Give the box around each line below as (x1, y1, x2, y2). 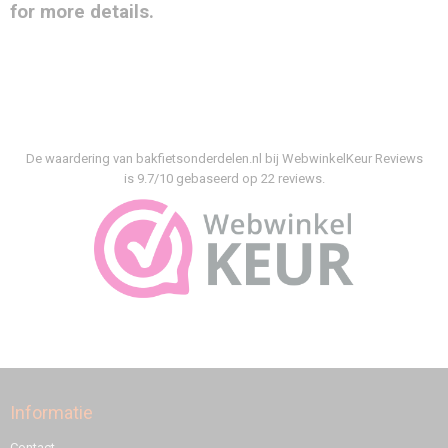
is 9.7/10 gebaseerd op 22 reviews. (123, 170, 325, 186)
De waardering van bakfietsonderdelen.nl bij (25, 150, 282, 166)
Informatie (10, 401, 93, 423)
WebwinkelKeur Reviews (281, 150, 423, 166)
